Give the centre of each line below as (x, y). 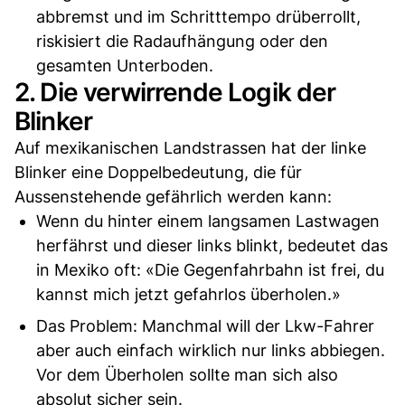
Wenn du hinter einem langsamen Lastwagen (208, 221)
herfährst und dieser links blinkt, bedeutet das (212, 245)
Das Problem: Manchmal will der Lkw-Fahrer (205, 325)
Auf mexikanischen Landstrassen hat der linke (190, 147)
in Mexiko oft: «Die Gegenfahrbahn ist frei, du (210, 269)
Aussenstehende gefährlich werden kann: (173, 196)
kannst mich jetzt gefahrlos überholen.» (188, 294)
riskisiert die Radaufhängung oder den (182, 41)
